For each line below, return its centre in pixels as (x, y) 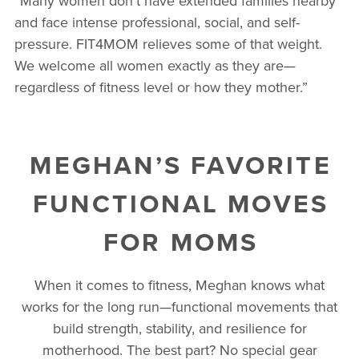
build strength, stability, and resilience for (179, 328)
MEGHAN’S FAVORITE (181, 164)
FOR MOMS (181, 241)
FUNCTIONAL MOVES (181, 203)
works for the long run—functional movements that (179, 306)
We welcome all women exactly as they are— (155, 65)
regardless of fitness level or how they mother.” (161, 87)
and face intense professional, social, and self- (157, 22)
